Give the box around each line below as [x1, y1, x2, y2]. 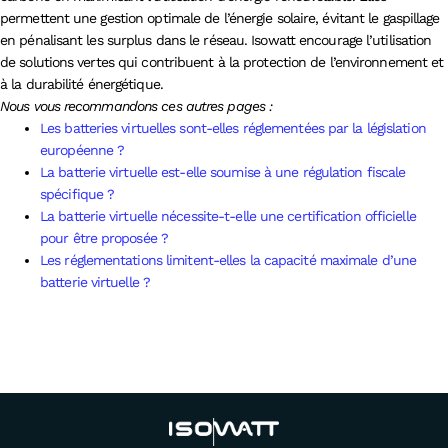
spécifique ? [40, 185, 115, 202]
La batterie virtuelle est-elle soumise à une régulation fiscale [40, 163, 406, 180]
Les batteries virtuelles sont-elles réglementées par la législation [40, 119, 426, 136]
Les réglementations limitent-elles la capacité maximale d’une [40, 251, 417, 268]
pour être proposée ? [40, 229, 168, 246]
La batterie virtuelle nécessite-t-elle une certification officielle [40, 207, 416, 224]
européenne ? [40, 141, 125, 158]
